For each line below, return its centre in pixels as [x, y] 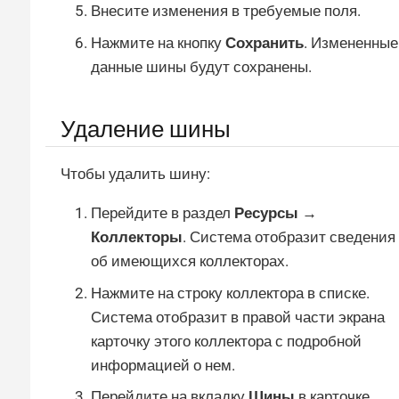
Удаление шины [146, 130]
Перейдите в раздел [163, 213]
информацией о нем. [163, 365]
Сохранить [265, 42]
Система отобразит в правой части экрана [238, 317]
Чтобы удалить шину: [135, 174]
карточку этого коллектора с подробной [226, 341]
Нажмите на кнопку [158, 42]
